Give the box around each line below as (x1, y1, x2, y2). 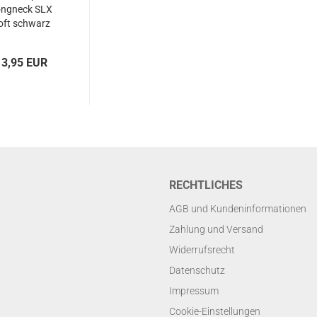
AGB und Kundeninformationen (169, 203, 306, 214)
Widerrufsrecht (169, 244, 235, 255)
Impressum (169, 285, 219, 296)
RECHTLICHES (169, 178, 243, 192)
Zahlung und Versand (169, 224, 263, 235)
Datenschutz (169, 265, 225, 276)
